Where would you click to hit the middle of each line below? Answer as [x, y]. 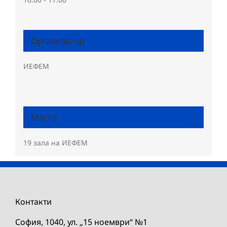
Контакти [33, 201]
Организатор [57, 41]
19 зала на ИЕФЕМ [55, 143]
